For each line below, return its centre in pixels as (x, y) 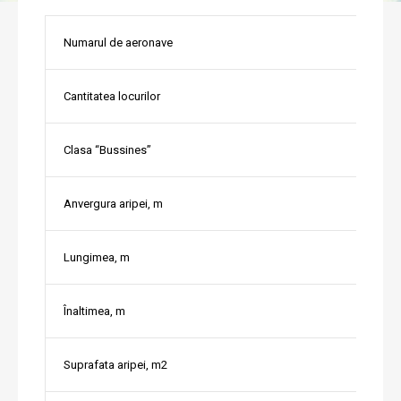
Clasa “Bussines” (107, 149)
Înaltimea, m (94, 311)
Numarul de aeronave (118, 42)
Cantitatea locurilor (112, 96)
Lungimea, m (97, 257)
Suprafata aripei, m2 (115, 364)
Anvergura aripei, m (113, 203)
